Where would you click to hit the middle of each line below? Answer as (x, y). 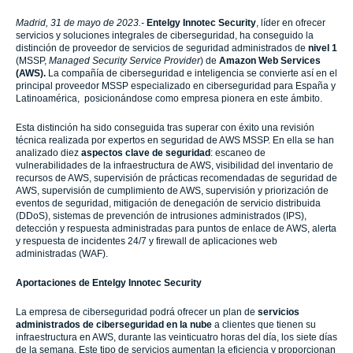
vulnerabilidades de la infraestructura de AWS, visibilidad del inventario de (175, 165)
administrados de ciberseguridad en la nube (114, 325)
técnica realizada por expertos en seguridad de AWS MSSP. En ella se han (175, 140)
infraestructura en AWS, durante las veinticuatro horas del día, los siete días (176, 337)
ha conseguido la (277, 35)
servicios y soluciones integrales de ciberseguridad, (128, 35)
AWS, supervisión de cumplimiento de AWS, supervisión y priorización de (172, 191)
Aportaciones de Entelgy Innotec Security (109, 283)
